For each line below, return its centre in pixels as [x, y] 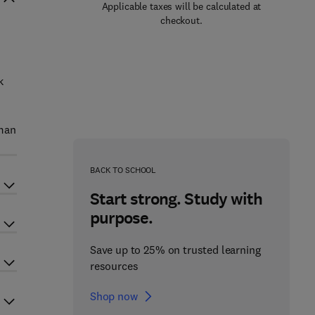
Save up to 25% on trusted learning [175, 250]
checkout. [181, 20]
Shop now [114, 296]
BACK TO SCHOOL [123, 170]
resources [114, 266]
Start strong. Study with [176, 199]
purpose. [121, 218]
